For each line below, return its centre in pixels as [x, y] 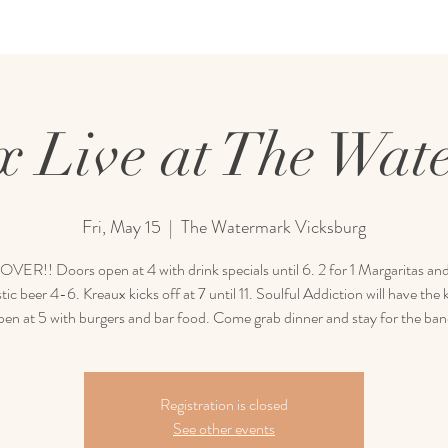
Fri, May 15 [121, 227]
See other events [224, 428]
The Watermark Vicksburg [273, 227]
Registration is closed [224, 404]
